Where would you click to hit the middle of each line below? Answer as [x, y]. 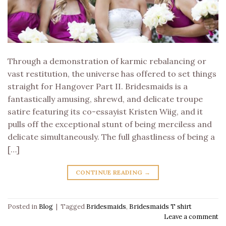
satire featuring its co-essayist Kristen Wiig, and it [105, 111]
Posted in [23, 206]
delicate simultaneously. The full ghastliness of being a [111, 136]
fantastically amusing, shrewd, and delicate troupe [105, 99]
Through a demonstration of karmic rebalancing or [107, 61]
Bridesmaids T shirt [160, 206]
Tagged [73, 206]
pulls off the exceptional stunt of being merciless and [110, 124]
